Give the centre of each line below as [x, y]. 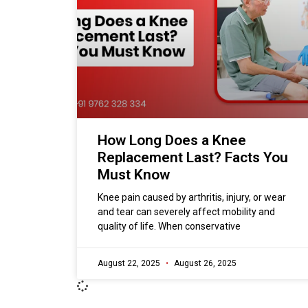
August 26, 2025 [204, 264]
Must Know [134, 175]
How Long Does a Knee [172, 141]
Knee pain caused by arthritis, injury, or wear [192, 198]
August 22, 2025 [130, 264]
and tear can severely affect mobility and [186, 212]
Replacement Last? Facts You [193, 158]
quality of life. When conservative [169, 227]
